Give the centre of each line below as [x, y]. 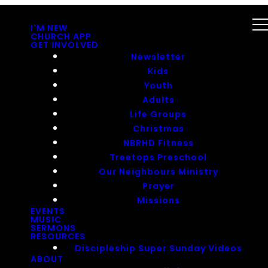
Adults [158, 99]
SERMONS [53, 228]
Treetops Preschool [158, 157]
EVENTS [48, 211]
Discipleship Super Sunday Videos [158, 248]
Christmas [158, 128]
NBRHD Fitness [158, 142]
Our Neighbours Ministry [158, 171]
